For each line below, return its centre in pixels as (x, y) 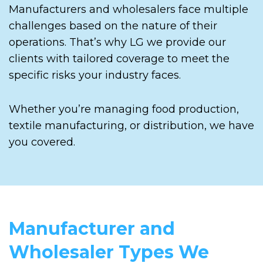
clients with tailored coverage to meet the (119, 58)
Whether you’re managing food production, (124, 109)
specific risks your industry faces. (95, 75)
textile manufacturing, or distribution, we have (131, 125)
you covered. (42, 142)
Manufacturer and (92, 228)
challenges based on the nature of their (113, 26)
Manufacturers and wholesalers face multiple (129, 9)
